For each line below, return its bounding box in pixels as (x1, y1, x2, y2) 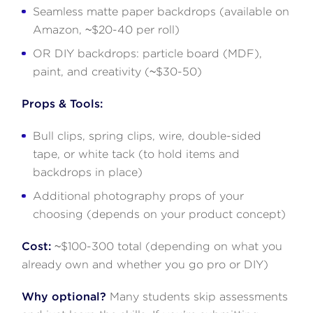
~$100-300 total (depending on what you (51, 239, 283, 253)
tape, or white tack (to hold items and (33, 147, 240, 161)
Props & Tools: (22, 96, 103, 110)
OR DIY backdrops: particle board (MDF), (33, 46, 263, 60)
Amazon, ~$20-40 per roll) (33, 22, 180, 36)
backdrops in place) (33, 165, 143, 179)
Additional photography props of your (33, 189, 245, 203)
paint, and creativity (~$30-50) (33, 64, 203, 78)
